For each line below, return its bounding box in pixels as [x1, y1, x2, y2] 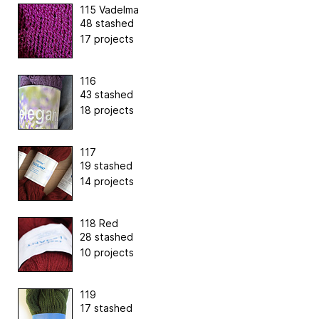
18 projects [80, 103, 134, 116]
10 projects [80, 246, 134, 258]
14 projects [80, 174, 134, 187]
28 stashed [80, 230, 133, 243]
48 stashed [80, 16, 134, 29]
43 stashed [80, 88, 133, 100]
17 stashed [80, 301, 132, 314]
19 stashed [80, 159, 132, 172]
